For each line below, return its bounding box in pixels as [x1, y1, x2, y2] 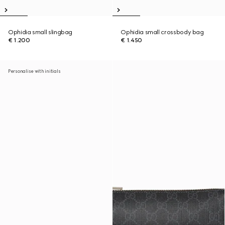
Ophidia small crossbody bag [121, 29, 204, 36]
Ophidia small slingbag [8, 29, 73, 36]
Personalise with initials [8, 68, 61, 74]
